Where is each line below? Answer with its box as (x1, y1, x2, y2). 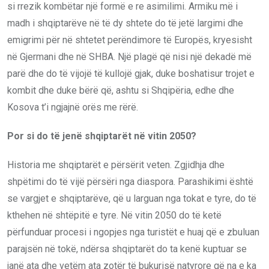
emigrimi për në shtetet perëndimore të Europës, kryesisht (7, 34, 252, 46)
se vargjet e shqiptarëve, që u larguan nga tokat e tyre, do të (7, 192, 256, 204)
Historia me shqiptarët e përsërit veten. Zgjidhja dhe (7, 159, 225, 171)
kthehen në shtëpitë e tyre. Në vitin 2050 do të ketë (7, 209, 222, 221)
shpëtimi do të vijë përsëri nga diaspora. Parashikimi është (7, 175, 253, 187)
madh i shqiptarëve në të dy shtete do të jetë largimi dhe (7, 17, 243, 29)
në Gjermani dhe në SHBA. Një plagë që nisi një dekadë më (7, 50, 252, 62)
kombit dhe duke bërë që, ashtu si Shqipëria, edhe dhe (7, 84, 234, 96)
